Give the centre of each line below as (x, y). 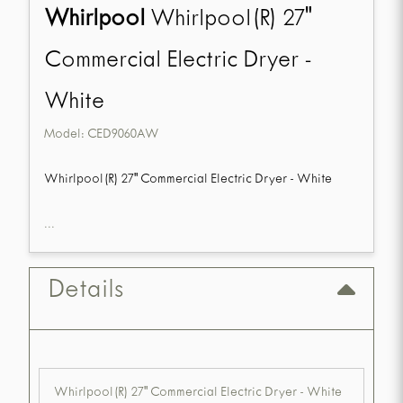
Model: (66, 136)
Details (85, 292)
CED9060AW (123, 136)
